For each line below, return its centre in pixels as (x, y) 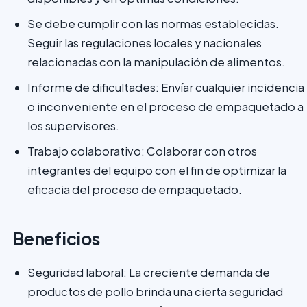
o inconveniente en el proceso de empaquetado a (165, 107)
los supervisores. (73, 126)
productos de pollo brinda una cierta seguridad (155, 292)
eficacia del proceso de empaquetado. (135, 189)
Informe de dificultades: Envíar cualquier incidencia (166, 87)
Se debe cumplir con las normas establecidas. (153, 24)
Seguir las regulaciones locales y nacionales (145, 43)
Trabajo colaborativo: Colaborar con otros (142, 151)
